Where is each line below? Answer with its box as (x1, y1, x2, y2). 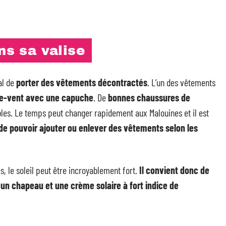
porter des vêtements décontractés (16, 76, 147, 88)
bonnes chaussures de (108, 91, 190, 103)
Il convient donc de (139, 163, 209, 176)
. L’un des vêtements (147, 76, 215, 88)
